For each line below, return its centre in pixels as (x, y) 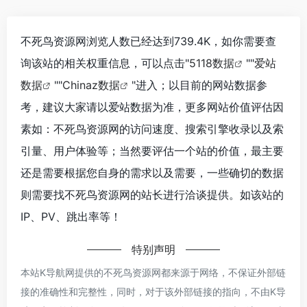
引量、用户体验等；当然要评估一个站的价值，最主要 (152, 151)
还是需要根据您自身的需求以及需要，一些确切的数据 (152, 173)
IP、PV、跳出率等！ (71, 217)
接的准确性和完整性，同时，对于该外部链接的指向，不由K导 (153, 292)
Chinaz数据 (91, 85)
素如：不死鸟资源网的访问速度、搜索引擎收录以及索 (152, 129)
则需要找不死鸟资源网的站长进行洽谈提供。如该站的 (152, 195)
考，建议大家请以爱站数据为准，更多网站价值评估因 (152, 107)
